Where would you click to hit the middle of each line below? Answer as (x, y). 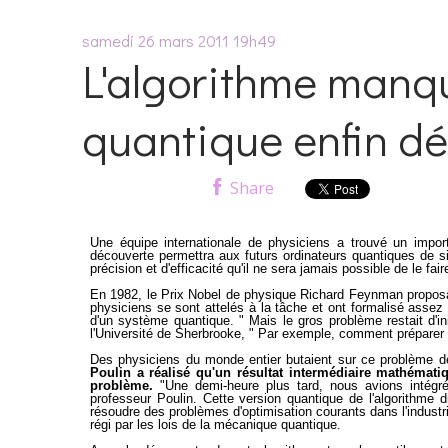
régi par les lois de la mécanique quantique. (215, 424)
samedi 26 (118, 41)
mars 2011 (194, 41)
